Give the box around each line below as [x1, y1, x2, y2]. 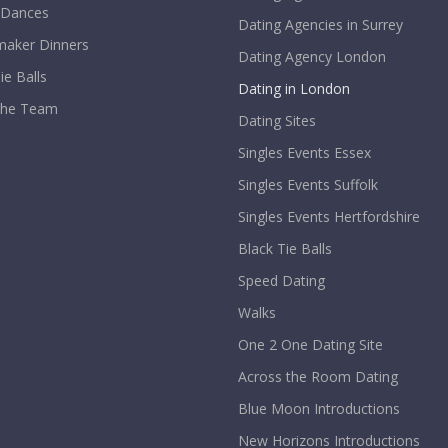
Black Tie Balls [238, 238, 332, 258]
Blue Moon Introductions [238, 398, 400, 418]
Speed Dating [238, 270, 325, 290]
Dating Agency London [238, 46, 386, 66]
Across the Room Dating [238, 366, 398, 386]
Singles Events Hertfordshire [238, 206, 420, 226]
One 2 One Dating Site [238, 334, 383, 354]
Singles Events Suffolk [238, 174, 378, 194]
